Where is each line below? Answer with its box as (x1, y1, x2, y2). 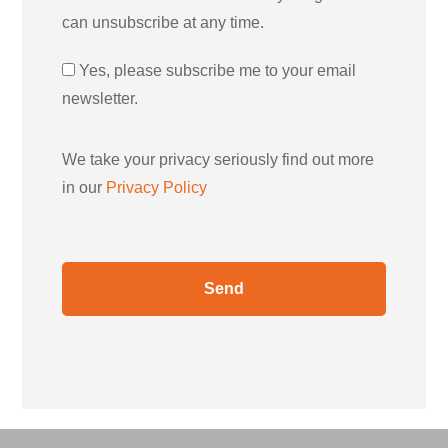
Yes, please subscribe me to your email (79, 62, 357, 80)
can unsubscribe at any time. (62, 14, 265, 32)
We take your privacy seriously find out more (62, 151, 375, 169)
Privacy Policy (106, 179, 208, 197)
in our (62, 179, 107, 197)
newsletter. (62, 90, 139, 108)
